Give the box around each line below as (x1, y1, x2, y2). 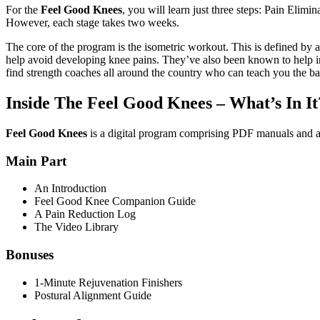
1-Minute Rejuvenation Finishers (34, 276, 182, 289)
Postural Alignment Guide (34, 289, 151, 301)
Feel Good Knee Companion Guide (34, 195, 196, 208)
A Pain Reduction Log (34, 208, 136, 221)
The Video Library (34, 221, 119, 234)
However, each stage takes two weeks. (6, 16, 179, 29)
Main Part (6, 153, 66, 169)
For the (6, 4, 41, 16)
